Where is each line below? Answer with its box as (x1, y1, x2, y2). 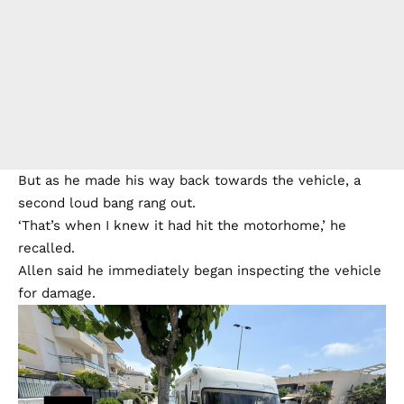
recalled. (18, 240, 75, 257)
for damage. (18, 285, 96, 302)
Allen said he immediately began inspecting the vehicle (18, 262, 381, 280)
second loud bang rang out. (18, 195, 196, 212)
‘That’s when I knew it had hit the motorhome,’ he (18, 217, 346, 234)
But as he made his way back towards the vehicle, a (18, 172, 361, 189)
